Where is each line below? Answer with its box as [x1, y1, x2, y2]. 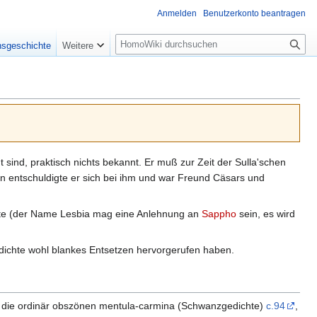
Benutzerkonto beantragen [203, 8, 306, 18]
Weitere [62, 40, 94, 52]
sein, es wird [236, 207, 295, 219]
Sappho [202, 207, 236, 219]
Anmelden [157, 8, 197, 18]
